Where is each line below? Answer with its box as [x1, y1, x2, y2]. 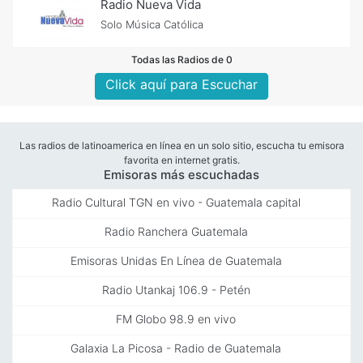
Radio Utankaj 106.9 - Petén [101, 282, 250, 297]
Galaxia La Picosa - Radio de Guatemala [70, 340, 281, 355]
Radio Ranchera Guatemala [104, 224, 248, 238]
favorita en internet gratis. [123, 153, 240, 166]
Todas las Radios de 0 [130, 53, 233, 66]
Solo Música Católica [100, 18, 203, 31]
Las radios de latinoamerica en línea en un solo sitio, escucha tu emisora [19, 139, 344, 152]
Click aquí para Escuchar [105, 75, 258, 92]
